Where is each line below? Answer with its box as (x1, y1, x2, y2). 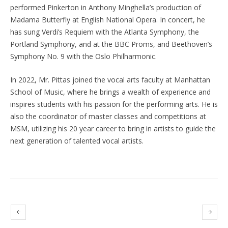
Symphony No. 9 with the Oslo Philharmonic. (10, 51, 157, 61)
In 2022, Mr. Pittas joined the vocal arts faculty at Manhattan (10, 74, 210, 84)
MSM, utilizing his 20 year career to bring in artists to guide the (10, 123, 216, 133)
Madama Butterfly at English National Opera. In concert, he (10, 14, 205, 24)
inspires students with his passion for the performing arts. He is (10, 99, 218, 109)
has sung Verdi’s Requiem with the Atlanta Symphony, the (10, 26, 199, 37)
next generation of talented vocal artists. (10, 135, 144, 146)
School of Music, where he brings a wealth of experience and (10, 87, 211, 97)
